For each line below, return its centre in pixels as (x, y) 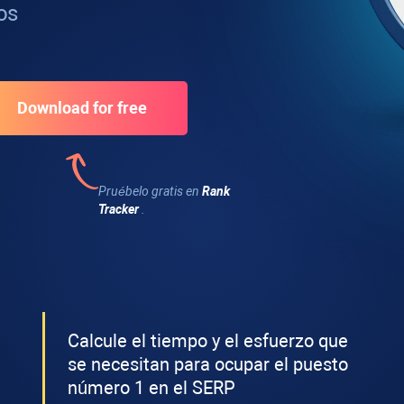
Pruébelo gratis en (150, 191)
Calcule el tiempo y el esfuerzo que (208, 341)
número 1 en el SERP (152, 388)
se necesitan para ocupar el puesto (208, 364)
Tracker (119, 209)
